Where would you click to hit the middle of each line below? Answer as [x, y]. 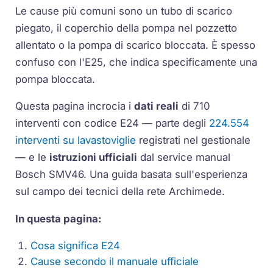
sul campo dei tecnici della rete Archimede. [120, 192]
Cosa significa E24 [76, 245]
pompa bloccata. [55, 79]
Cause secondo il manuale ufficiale [115, 261]
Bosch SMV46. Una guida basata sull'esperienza [132, 175]
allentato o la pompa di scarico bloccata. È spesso [136, 45]
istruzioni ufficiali [94, 158]
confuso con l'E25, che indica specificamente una [136, 62]
